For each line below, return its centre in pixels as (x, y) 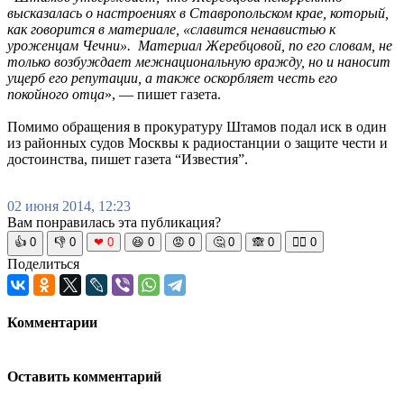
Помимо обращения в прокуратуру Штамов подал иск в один (197, 126)
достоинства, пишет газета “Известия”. (128, 159)
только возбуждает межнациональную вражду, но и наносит (199, 61)
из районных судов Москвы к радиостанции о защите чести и (197, 142)
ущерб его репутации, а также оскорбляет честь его (172, 78)
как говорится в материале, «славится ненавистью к (171, 29)
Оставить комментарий (84, 377)
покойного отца (56, 94)
